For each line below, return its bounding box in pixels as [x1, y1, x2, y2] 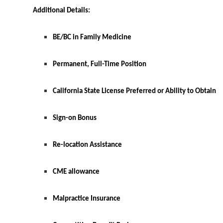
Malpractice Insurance [53, 195, 120, 203]
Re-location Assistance [53, 141, 122, 149]
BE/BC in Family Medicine [53, 34, 131, 42]
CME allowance [53, 168, 100, 176]
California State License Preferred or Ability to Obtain [53, 88, 216, 96]
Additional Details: [33, 7, 92, 15]
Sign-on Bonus [53, 114, 98, 122]
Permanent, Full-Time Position [53, 61, 146, 69]
